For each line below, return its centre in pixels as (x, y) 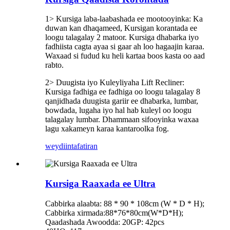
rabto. (54, 65)
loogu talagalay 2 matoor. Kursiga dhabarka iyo (122, 37)
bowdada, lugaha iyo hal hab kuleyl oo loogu (118, 110)
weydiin (58, 146)
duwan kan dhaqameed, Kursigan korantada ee (121, 28)
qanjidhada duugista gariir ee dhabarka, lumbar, (122, 101)
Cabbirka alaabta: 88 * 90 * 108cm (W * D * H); (125, 203)
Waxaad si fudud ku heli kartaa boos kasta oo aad (125, 56)
